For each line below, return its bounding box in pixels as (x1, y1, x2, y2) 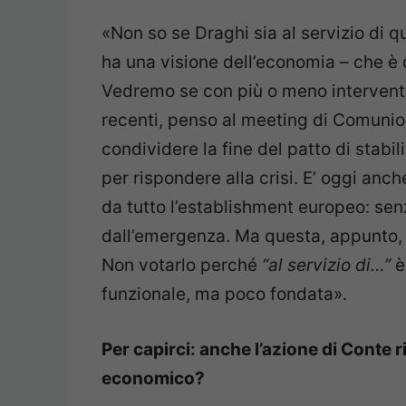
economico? (101, 367, 205, 389)
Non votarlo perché (101, 255, 262, 276)
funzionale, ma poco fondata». (101, 284, 347, 305)
